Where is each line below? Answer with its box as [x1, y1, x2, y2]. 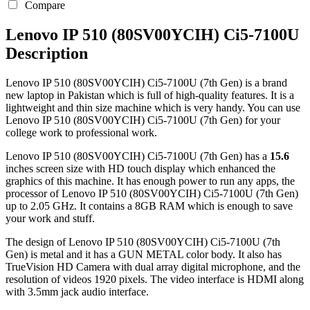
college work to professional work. [6, 126, 157, 138]
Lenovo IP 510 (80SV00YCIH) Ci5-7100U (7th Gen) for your [6, 113, 280, 126]
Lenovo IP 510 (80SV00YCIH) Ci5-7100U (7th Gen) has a [6, 149, 270, 162]
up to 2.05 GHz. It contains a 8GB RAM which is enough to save [6, 199, 293, 212]
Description [6, 44, 88, 62]
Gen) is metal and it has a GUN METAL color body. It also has [6, 248, 282, 260]
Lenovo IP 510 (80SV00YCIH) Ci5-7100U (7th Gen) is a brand [6, 76, 287, 89]
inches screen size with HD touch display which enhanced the [6, 162, 275, 174]
